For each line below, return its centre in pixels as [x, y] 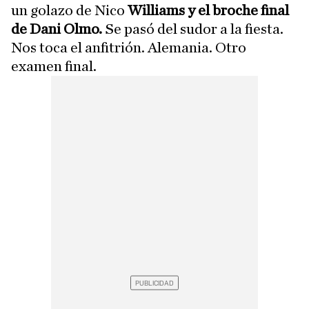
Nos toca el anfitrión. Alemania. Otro [129, 47]
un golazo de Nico [69, 10]
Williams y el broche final [208, 10]
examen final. [54, 66]
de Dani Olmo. [57, 29]
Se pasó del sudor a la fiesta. [193, 29]
